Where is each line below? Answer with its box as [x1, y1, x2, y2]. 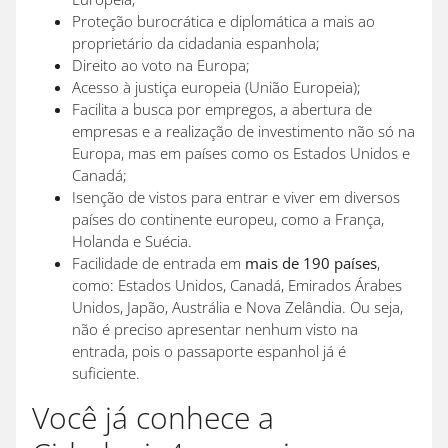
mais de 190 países [245, 253, 377, 274]
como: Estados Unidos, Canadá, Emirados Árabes [72, 275, 402, 296]
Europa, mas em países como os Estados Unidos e [72, 143, 410, 164]
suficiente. [72, 363, 156, 384]
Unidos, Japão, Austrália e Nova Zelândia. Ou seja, [72, 297, 403, 318]
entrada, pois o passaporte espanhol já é [72, 341, 346, 362]
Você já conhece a [32, 397, 274, 439]
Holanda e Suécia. [72, 231, 204, 252]
